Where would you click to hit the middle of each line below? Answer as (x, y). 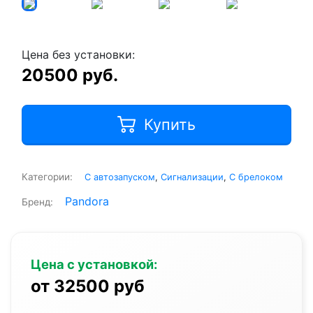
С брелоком (256, 177)
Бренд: (37, 202)
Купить (169, 125)
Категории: (47, 177)
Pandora (87, 202)
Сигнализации (192, 177)
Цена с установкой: (94, 264)
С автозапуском (120, 177)
